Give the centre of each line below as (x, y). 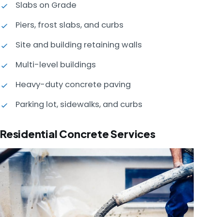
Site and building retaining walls (79, 45)
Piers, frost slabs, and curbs (70, 25)
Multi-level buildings (56, 64)
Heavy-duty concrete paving (73, 84)
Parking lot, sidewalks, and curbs (79, 104)
